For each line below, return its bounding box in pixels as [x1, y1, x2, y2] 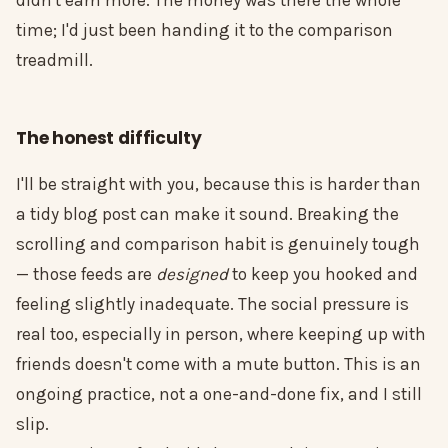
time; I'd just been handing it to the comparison [16, 20, 393, 41]
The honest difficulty [16, 126, 202, 151]
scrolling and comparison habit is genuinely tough [16, 234, 420, 255]
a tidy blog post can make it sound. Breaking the [16, 204, 399, 225]
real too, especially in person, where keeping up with [16, 324, 426, 345]
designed [156, 264, 228, 285]
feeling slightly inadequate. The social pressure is [16, 294, 409, 315]
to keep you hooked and [228, 264, 418, 285]
